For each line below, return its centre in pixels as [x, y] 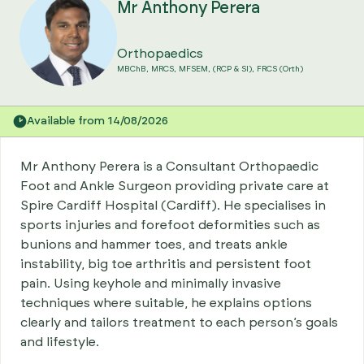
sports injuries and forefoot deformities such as [170, 225]
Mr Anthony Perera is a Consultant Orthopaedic [169, 166]
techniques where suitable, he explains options [166, 303]
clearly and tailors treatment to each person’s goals [179, 322]
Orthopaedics [160, 54]
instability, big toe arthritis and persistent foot [166, 264]
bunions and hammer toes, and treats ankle [154, 244]
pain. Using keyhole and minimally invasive [151, 283]
